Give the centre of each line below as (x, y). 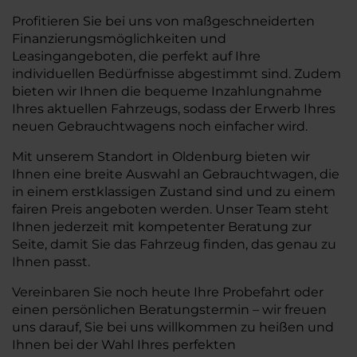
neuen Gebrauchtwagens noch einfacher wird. (160, 126)
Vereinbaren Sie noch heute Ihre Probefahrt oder (168, 292)
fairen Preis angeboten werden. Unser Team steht (171, 209)
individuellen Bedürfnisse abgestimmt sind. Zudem (177, 74)
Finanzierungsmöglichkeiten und (119, 39)
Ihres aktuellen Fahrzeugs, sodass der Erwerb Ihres (174, 109)
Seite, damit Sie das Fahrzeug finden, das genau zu (174, 244)
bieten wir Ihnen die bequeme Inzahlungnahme (167, 91)
